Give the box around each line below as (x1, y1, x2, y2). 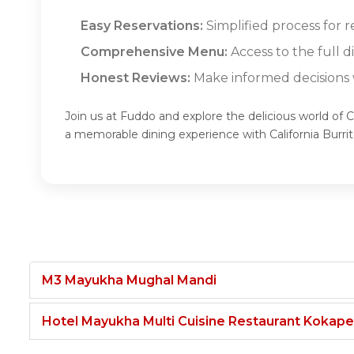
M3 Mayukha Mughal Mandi (42, 272, 217, 288)
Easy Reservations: (81, 17, 203, 33)
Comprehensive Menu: (81, 43, 228, 59)
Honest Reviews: (81, 70, 190, 85)
